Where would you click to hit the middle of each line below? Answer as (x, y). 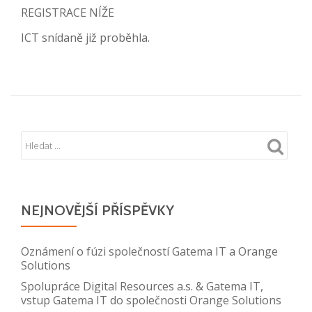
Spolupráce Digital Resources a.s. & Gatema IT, (142, 286)
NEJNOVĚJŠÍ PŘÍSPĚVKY (97, 210)
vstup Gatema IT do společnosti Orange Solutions (151, 300)
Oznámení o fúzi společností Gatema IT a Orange (149, 251)
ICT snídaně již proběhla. (85, 37)
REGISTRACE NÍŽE (68, 12)
